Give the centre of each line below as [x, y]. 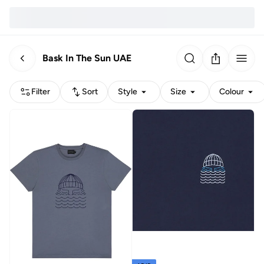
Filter [41, 92]
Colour [232, 92]
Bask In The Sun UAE [87, 58]
